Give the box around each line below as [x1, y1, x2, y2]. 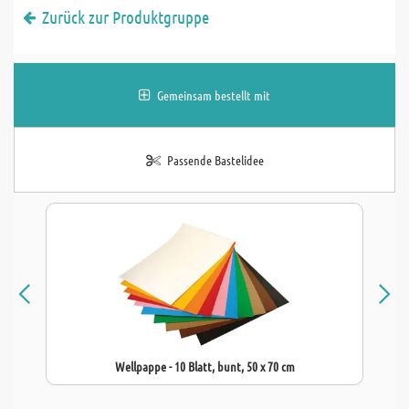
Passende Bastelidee [166, 152, 264, 168]
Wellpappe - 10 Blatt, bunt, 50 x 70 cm [114, 358, 295, 374]
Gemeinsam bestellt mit [157, 87, 270, 103]
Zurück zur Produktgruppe [42, 6, 209, 27]
